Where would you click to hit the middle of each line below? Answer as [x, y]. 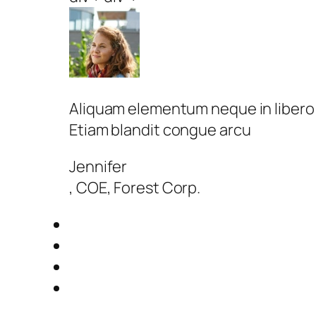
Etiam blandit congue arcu [160, 129]
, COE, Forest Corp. [135, 187]
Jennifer [98, 166]
